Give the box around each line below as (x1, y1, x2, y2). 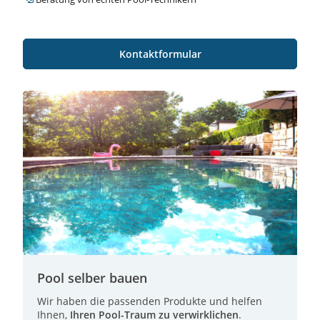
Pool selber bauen (37, 269, 147, 286)
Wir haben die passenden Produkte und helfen (37, 294, 262, 308)
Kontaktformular (119, 46, 201, 61)
